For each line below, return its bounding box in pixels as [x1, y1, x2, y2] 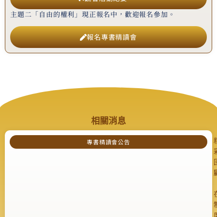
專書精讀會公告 [87, 138, 130, 146]
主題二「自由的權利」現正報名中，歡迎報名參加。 [10, 9, 175, 19]
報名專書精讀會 [87, 32, 137, 42]
